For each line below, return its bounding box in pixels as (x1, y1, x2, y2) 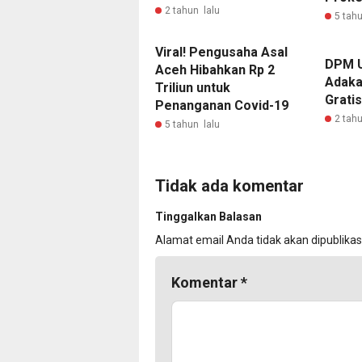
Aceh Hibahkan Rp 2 (155, 62, 275, 78)
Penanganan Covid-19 (155, 98, 288, 113)
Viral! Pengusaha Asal (155, 44, 288, 60)
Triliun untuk (155, 80, 230, 95)
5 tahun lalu (165, 119, 220, 130)
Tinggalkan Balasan (155, 210, 262, 223)
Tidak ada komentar (155, 176, 304, 196)
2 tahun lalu (165, 5, 220, 16)
